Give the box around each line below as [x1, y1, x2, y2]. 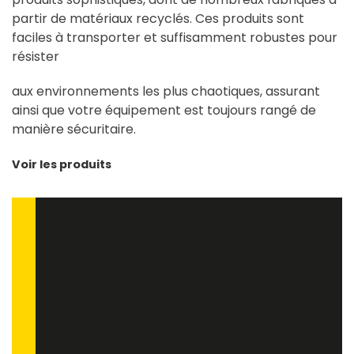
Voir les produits [12, 156, 111, 172]
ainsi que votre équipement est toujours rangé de [12, 100, 316, 119]
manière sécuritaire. [12, 119, 136, 138]
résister [12, 47, 59, 66]
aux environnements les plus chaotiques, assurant [12, 81, 320, 100]
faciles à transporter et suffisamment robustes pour [12, 28, 337, 47]
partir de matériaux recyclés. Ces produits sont [12, 9, 304, 28]
